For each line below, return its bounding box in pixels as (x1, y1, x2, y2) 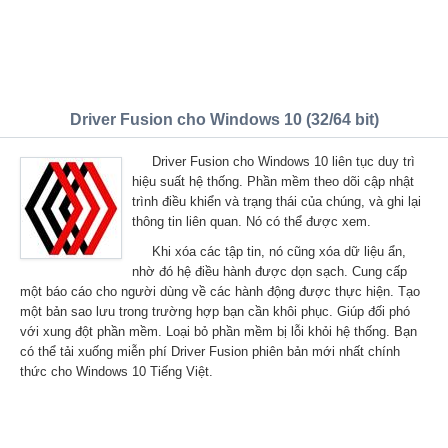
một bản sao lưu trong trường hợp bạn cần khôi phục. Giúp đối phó (20, 304, 410, 319)
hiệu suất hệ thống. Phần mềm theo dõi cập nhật (132, 174, 414, 189)
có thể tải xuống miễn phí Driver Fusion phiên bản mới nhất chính (20, 344, 400, 359)
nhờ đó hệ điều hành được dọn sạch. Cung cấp (132, 264, 407, 279)
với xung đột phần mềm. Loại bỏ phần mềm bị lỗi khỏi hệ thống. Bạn (20, 324, 417, 339)
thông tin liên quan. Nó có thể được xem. (132, 214, 371, 229)
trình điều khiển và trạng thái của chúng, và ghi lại (132, 194, 421, 209)
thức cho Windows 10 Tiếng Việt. (20, 364, 213, 379)
